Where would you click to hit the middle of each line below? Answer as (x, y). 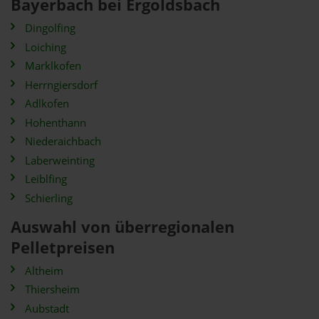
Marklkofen (53, 66)
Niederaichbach (63, 141)
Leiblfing (46, 179)
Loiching (46, 47)
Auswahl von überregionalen (122, 226)
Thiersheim (52, 289)
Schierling (49, 198)
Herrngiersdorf (61, 85)
